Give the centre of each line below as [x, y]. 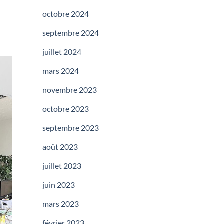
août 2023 [60, 146]
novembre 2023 [69, 89]
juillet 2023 [62, 165]
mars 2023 [60, 203]
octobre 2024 [65, 13]
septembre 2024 [70, 32]
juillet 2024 [62, 51]
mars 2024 [60, 70]
